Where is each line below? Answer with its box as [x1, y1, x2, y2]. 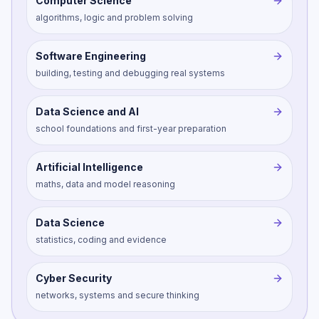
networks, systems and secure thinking [36, 289, 199, 300]
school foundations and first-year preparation [36, 122, 226, 134]
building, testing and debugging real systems [36, 67, 225, 78]
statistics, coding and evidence [36, 234, 167, 245]
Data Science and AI [36, 105, 139, 117]
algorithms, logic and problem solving [36, 11, 193, 23]
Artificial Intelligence [36, 160, 143, 173]
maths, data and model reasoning [36, 178, 175, 189]
